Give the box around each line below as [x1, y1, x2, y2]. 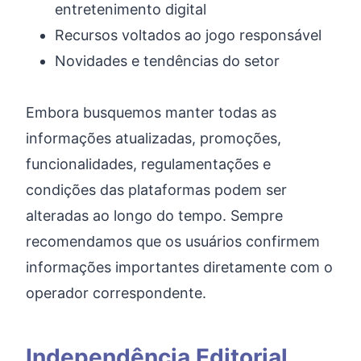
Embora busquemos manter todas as [26, 104, 276, 121]
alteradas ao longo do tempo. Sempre [26, 207, 283, 224]
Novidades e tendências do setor [55, 52, 280, 69]
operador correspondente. [26, 284, 206, 301]
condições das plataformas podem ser [26, 181, 287, 198]
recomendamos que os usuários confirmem [26, 233, 320, 250]
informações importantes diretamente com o [26, 259, 333, 276]
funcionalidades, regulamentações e [26, 156, 271, 172]
